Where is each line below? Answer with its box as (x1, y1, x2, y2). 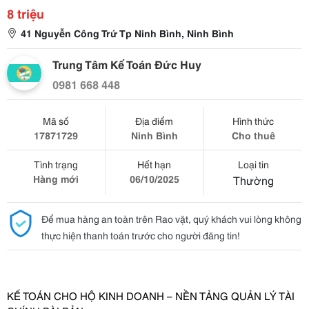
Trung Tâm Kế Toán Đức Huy (52, 56, 201, 72)
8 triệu (7, 4, 44, 22)
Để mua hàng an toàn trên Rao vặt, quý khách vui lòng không (41, 212, 301, 226)
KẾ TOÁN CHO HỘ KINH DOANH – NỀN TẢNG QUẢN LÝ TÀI (7, 288, 295, 303)
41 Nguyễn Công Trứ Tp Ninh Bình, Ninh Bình (21, 26, 234, 40)
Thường (232, 172, 274, 188)
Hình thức (232, 114, 275, 128)
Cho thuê (231, 128, 275, 142)
